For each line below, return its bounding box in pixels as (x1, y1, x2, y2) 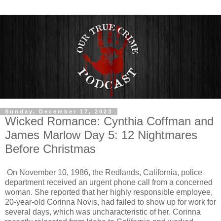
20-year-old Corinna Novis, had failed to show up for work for (5, 197, 216, 206)
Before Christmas (5, 142, 96, 156)
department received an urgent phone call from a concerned (5, 178, 213, 186)
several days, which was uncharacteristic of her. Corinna (5, 207, 201, 216)
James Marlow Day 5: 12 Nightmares (5, 128, 197, 142)
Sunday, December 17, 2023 (5, 109, 112, 115)
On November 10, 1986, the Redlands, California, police (5, 168, 202, 177)
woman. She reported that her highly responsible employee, (5, 187, 213, 196)
